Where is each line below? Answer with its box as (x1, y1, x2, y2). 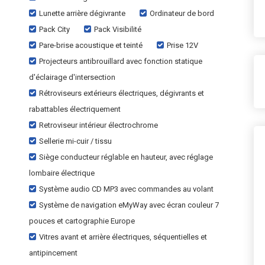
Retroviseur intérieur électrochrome (39, 121, 158, 130)
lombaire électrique (29, 169, 95, 177)
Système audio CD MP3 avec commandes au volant (39, 185, 214, 193)
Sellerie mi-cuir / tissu (39, 137, 112, 146)
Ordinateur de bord (150, 9, 214, 18)
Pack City (39, 25, 70, 34)
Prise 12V (167, 41, 198, 50)
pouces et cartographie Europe (29, 216, 135, 225)
